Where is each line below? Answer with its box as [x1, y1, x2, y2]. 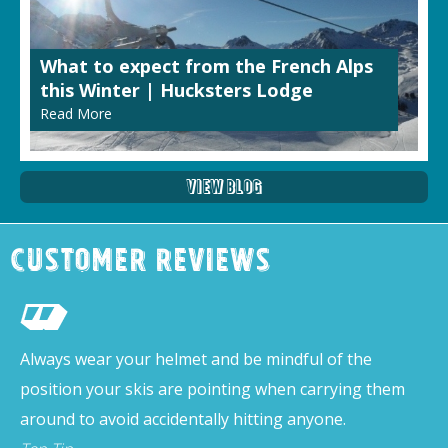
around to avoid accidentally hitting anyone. [20, 408, 346, 430]
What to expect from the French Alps [40, 54, 373, 78]
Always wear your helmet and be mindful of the [20, 348, 372, 370]
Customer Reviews [10, 242, 271, 286]
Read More [40, 104, 112, 123]
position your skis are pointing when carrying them [20, 378, 405, 400]
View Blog [186, 174, 262, 199]
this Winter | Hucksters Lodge [40, 78, 313, 102]
